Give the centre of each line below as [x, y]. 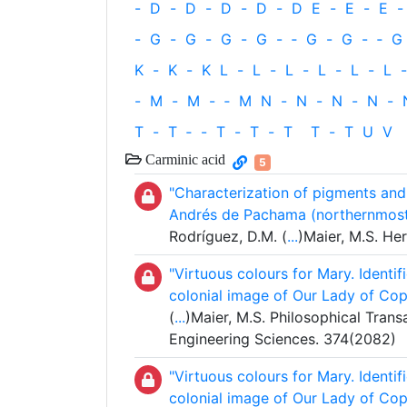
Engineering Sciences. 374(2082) [283, 339]
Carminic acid [184, 159]
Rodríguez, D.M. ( [228, 236]
